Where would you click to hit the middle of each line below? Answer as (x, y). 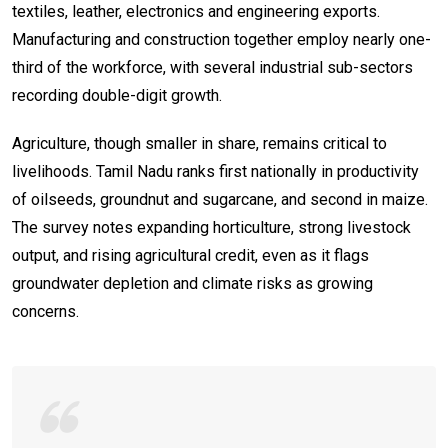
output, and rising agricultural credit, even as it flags (190, 255)
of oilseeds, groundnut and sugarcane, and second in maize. (220, 199)
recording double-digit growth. (117, 95)
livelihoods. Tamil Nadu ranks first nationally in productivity (215, 171)
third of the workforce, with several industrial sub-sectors (212, 67)
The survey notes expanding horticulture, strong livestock (211, 227)
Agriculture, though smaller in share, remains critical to (199, 143)
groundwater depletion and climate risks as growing (192, 283)
